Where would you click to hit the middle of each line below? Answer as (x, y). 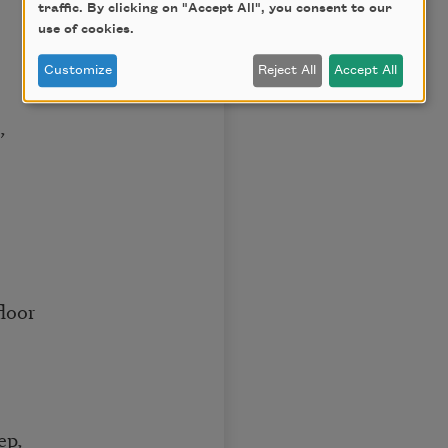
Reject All (287, 70)
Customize (77, 70)
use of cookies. (86, 29)
